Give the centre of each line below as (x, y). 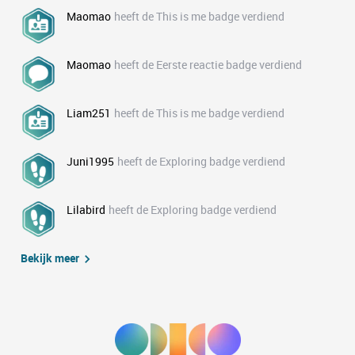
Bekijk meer (50, 258)
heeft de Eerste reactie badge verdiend (208, 65)
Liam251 (89, 113)
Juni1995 (90, 161)
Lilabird (86, 210)
